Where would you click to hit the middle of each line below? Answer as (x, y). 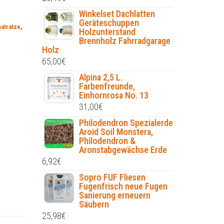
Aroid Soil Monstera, (116, 132)
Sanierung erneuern (114, 195)
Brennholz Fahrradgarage (124, 41)
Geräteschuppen (109, 23)
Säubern (94, 204)
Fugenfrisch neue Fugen (123, 186)
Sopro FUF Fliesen (112, 177)
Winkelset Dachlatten (117, 14)
